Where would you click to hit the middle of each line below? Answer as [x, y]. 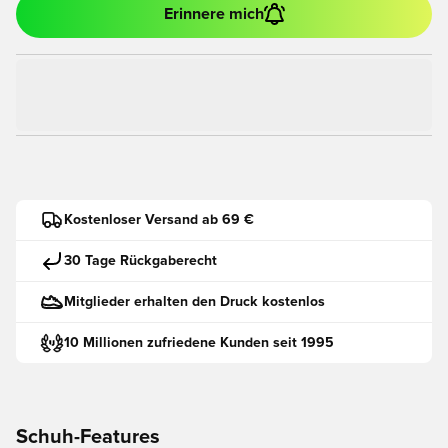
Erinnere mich [213, 14]
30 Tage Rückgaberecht [140, 260]
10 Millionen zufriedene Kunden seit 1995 [199, 342]
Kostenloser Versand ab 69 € [159, 219]
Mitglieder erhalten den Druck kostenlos [194, 301]
